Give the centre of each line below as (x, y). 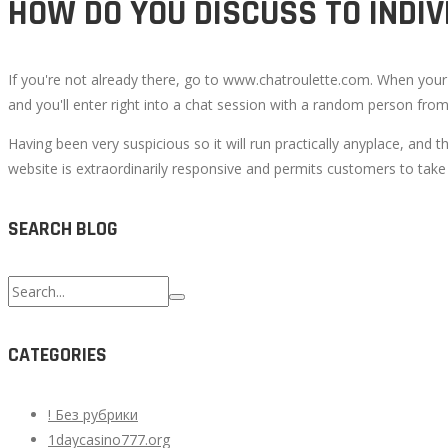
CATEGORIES (57, 354)
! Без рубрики (93, 414)
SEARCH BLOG (63, 228)
